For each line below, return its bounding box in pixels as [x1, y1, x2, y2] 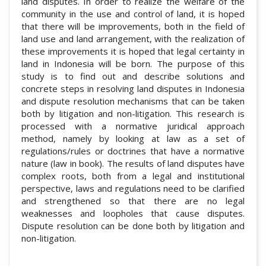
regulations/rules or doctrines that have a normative [21, 144, 245, 157]
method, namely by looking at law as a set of [21, 132, 245, 144]
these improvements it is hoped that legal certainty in [21, 45, 245, 57]
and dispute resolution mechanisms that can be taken [21, 94, 245, 107]
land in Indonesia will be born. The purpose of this [21, 57, 245, 69]
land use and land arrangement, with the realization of [21, 32, 245, 45]
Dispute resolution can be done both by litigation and [21, 219, 245, 232]
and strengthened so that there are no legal [21, 194, 245, 207]
